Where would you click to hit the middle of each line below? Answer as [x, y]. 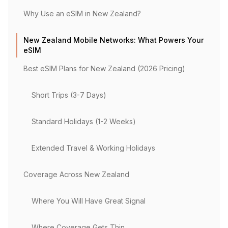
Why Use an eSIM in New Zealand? [82, 13]
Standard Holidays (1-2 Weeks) [84, 121]
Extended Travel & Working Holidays [93, 148]
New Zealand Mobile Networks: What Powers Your [113, 40]
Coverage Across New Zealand [76, 174]
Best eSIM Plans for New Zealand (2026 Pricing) [104, 68]
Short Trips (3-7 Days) [69, 95]
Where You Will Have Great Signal [89, 201]
